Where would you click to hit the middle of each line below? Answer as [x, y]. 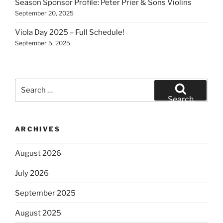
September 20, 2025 [44, 13]
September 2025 [45, 193]
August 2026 [38, 153]
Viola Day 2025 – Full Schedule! [70, 32]
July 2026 [32, 173]
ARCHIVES [38, 129]
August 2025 [38, 213]
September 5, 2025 [43, 43]
